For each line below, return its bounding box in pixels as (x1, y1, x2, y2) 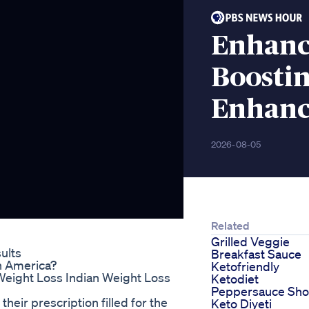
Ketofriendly (211, 259, 279, 275)
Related (211, 219, 250, 233)
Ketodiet (211, 271, 259, 287)
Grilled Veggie (211, 234, 290, 250)
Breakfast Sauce (211, 246, 301, 262)
